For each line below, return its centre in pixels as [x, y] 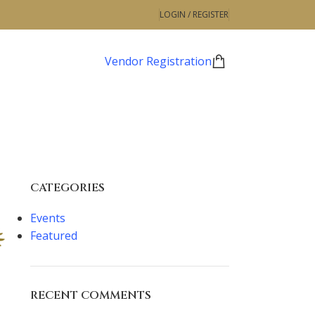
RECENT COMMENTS [90, 296]
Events [47, 218]
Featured [53, 236]
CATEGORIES [67, 188]
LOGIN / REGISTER [194, 14]
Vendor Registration [158, 61]
